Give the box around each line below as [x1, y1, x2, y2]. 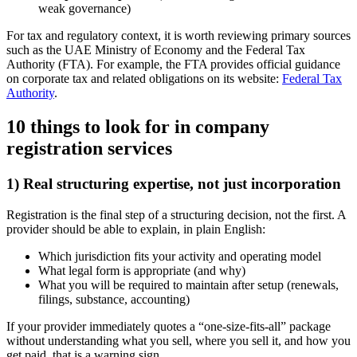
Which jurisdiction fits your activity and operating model [38, 249, 321, 263]
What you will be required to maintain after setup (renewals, [38, 277, 339, 292]
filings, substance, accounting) [38, 292, 190, 306]
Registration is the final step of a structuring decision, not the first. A [6, 207, 346, 222]
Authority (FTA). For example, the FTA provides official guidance [6, 57, 340, 72]
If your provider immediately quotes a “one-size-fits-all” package [6, 319, 331, 333]
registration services [6, 138, 172, 159]
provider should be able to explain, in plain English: [6, 222, 265, 236]
